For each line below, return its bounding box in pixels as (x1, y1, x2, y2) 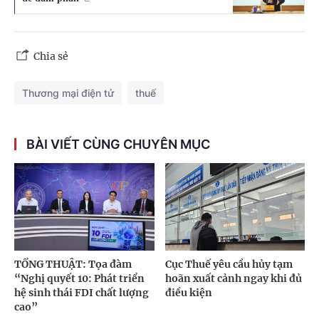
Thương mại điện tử (22, 87, 114, 100)
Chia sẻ (33, 50, 68, 63)
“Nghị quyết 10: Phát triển (14, 272, 145, 286)
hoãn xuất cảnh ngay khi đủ (164, 272, 302, 286)
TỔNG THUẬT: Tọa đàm (14, 258, 132, 271)
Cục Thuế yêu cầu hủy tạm (164, 258, 293, 271)
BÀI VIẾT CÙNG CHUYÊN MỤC (26, 137, 210, 152)
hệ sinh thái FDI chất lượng (14, 286, 149, 300)
